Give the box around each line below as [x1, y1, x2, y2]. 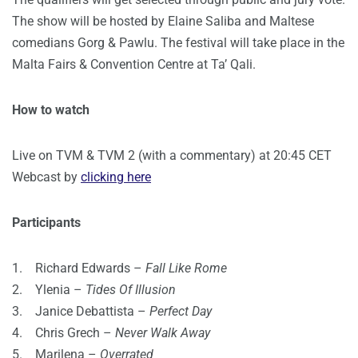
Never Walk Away [115, 324, 210, 340]
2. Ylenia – [12, 281, 86, 297]
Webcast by [12, 169, 81, 185]
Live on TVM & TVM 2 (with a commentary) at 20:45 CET [12, 147, 332, 163]
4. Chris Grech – [12, 324, 115, 340]
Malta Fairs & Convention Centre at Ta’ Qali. [12, 56, 256, 72]
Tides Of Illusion [86, 281, 176, 297]
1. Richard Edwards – [12, 260, 145, 276]
